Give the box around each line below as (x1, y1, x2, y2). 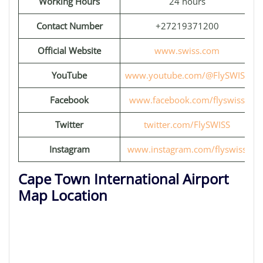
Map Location (18, 186, 107, 205)
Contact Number (36, 20, 103, 32)
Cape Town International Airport (18, 169, 229, 188)
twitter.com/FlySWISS (144, 119, 230, 130)
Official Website (38, 45, 101, 56)
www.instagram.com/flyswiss (127, 143, 247, 155)
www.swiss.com (154, 45, 220, 56)
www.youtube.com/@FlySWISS (124, 69, 249, 81)
